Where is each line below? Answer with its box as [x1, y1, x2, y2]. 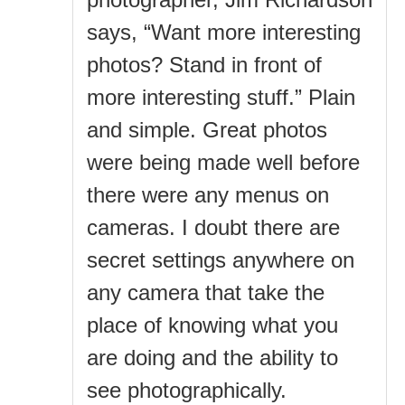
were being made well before [87, 149, 360, 174]
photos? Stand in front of [87, 52, 322, 77]
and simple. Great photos [87, 117, 327, 142]
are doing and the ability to [87, 344, 338, 370]
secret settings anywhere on [87, 247, 354, 272]
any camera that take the [87, 279, 325, 305]
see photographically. [87, 377, 287, 402]
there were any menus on [87, 182, 329, 207]
